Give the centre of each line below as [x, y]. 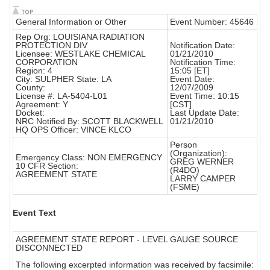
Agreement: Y [42, 105]
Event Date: [192, 79]
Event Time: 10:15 [205, 96]
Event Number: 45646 [212, 22]
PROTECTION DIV [52, 46]
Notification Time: [203, 62]
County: [30, 88]
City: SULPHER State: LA [64, 79]
